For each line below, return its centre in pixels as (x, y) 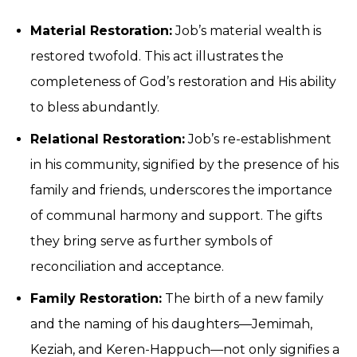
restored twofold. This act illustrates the (157, 56)
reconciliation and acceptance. (127, 267)
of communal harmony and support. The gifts (176, 216)
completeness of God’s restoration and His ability (183, 82)
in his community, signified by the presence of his (184, 165)
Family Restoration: (96, 298)
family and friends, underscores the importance (181, 190)
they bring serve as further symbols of (151, 241)
